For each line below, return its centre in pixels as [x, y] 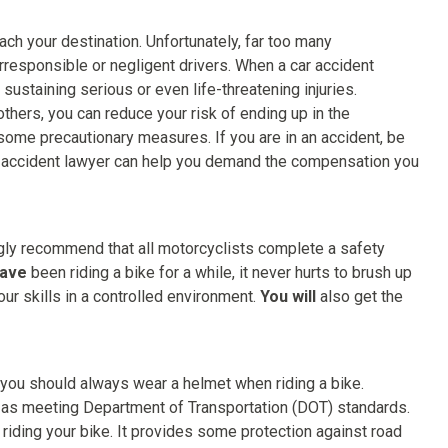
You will [288, 296]
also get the [359, 296]
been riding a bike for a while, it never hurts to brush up [219, 272]
